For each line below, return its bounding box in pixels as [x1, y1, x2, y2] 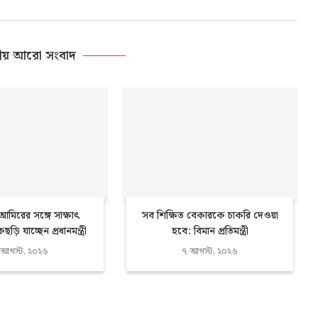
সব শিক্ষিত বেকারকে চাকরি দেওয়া [141, 208, 278, 224]
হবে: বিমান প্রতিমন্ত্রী [171, 224, 248, 240]
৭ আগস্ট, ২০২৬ [182, 244, 238, 260]
